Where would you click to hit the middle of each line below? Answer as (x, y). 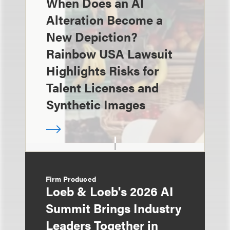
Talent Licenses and (102, 87)
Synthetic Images (96, 104)
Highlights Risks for (102, 70)
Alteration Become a (104, 20)
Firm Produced (71, 179)
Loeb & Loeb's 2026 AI (110, 191)
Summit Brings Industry (113, 208)
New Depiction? (92, 36)
